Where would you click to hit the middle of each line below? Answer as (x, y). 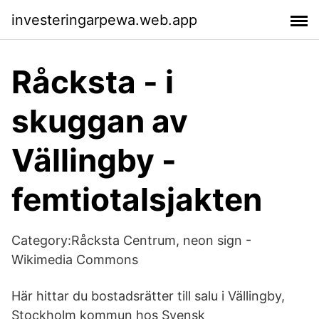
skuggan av (100, 121)
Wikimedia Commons (75, 260)
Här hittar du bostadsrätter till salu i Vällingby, (148, 296)
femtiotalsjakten (137, 199)
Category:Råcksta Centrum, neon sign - (131, 240)
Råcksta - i (93, 82)
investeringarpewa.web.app (104, 20)
